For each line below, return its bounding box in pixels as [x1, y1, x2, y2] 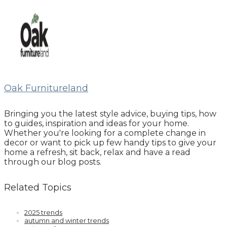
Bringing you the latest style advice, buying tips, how [4, 109, 216, 119]
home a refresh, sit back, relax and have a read [4, 147, 191, 158]
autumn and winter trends [24, 216, 109, 225]
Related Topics [4, 182, 71, 194]
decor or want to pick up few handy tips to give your [4, 138, 216, 148]
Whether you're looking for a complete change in [4, 128, 206, 138]
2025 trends [24, 208, 62, 217]
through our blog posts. [4, 157, 101, 167]
